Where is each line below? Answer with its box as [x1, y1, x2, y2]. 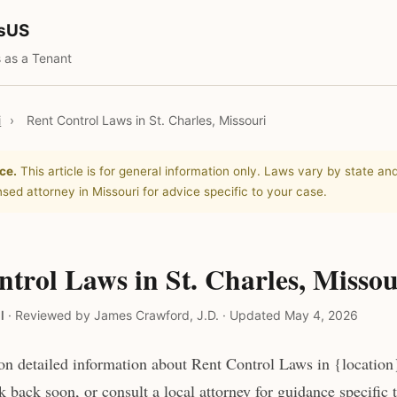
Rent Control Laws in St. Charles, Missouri [27, 112, 267, 128]
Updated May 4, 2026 [229, 307, 358, 323]
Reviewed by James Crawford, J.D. [14, 307, 219, 323]
